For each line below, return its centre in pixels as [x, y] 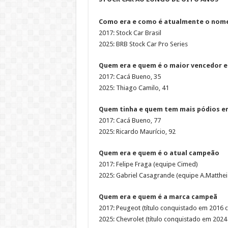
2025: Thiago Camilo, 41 [134, 88]
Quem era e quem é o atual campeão [159, 153]
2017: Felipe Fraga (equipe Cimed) [148, 164]
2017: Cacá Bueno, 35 [130, 76]
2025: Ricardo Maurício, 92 [137, 131]
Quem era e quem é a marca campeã [158, 196]
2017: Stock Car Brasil [130, 33]
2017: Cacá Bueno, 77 [130, 120]
